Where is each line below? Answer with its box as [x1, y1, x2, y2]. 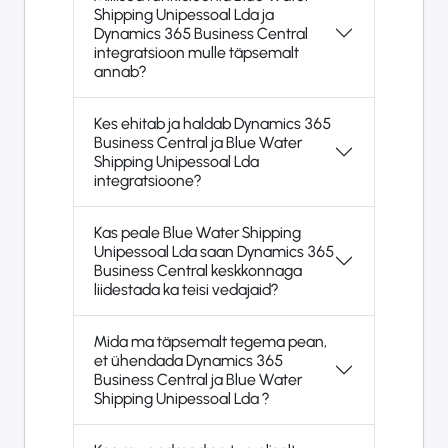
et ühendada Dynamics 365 [94, 350, 283, 370]
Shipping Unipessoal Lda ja [94, 4, 262, 24]
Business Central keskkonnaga [94, 260, 302, 280]
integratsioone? [94, 170, 201, 190]
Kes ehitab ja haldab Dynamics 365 [94, 113, 331, 133]
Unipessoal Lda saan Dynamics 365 [94, 241, 200, 261]
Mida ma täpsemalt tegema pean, [94, 331, 327, 351]
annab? [94, 61, 146, 81]
